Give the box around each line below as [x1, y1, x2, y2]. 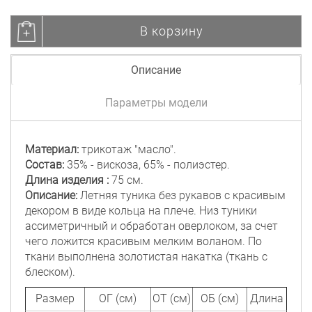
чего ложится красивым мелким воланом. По [25, 235, 262, 249]
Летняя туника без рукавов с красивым [77, 189, 286, 203]
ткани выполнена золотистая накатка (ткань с [25, 250, 267, 264]
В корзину [140, 23, 203, 38]
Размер [36, 292, 75, 306]
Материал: [25, 143, 79, 157]
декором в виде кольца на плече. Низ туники [25, 204, 257, 218]
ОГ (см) [99, 292, 136, 306]
